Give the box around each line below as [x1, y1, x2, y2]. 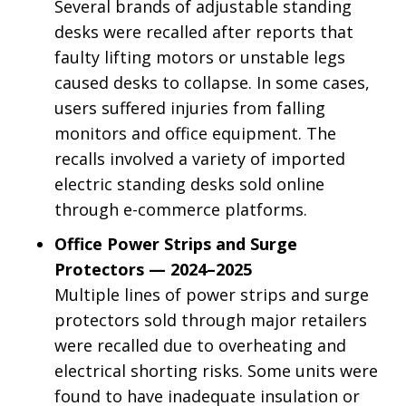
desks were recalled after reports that [54, 21, 353, 43]
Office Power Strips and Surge [54, 233, 297, 255]
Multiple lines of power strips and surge [54, 284, 369, 305]
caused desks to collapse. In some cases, [54, 72, 370, 93]
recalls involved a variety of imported [54, 148, 345, 169]
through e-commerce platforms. [54, 198, 307, 220]
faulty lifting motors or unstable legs [54, 46, 345, 68]
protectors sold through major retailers [54, 309, 367, 331]
